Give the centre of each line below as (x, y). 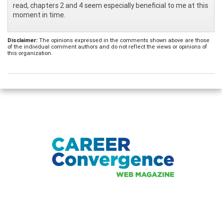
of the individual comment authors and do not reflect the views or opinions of (107, 46)
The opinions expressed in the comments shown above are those (124, 40)
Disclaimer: (23, 40)
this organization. (30, 53)
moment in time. (39, 15)
